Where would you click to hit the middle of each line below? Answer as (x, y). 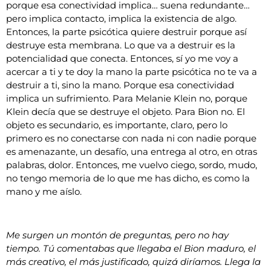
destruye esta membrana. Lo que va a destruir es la (121, 45)
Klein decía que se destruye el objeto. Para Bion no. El (126, 111)
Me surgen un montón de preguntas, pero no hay (117, 235)
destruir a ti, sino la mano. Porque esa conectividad (120, 85)
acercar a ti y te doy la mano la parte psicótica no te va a (132, 71)
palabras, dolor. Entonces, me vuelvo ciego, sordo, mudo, (132, 165)
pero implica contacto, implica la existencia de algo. (121, 18)
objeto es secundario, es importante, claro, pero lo (117, 125)
